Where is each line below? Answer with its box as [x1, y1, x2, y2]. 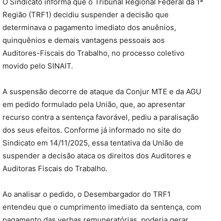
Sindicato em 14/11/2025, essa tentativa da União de [2, 138, 184, 148]
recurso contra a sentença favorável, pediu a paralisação [2, 112, 199, 122]
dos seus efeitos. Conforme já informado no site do [2, 125, 181, 135]
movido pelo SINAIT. [2, 61, 73, 71]
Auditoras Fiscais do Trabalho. [2, 164, 108, 174]
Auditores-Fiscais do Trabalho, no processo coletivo [2, 48, 184, 58]
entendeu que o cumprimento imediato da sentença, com [2, 202, 201, 212]
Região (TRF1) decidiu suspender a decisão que [2, 10, 169, 20]
